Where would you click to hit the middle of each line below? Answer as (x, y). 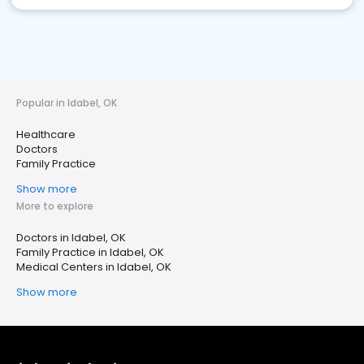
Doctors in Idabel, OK (71, 238)
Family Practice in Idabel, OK (90, 253)
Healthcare (46, 135)
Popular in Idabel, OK (67, 103)
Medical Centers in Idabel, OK (94, 267)
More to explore (55, 206)
